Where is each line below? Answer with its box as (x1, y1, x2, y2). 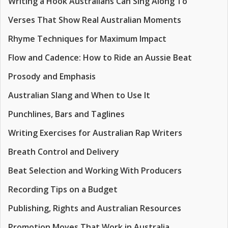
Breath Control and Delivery (8, 146, 119, 157)
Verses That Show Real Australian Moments (8, 14, 181, 25)
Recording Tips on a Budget (8, 184, 118, 195)
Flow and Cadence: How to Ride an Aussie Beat (8, 52, 192, 63)
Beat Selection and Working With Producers (8, 165, 182, 176)
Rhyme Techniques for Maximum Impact (8, 33, 166, 44)
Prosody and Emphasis (8, 71, 96, 82)
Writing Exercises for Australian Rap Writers (8, 127, 182, 138)
